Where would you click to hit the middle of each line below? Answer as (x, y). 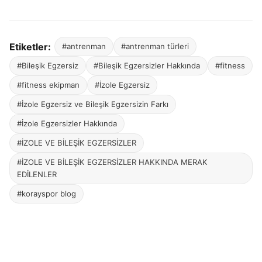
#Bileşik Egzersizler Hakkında (147, 66)
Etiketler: (30, 46)
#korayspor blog (46, 194)
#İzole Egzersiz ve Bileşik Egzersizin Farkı (93, 104)
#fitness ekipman (48, 85)
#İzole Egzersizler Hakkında (67, 124)
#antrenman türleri (155, 46)
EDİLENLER (37, 175)
